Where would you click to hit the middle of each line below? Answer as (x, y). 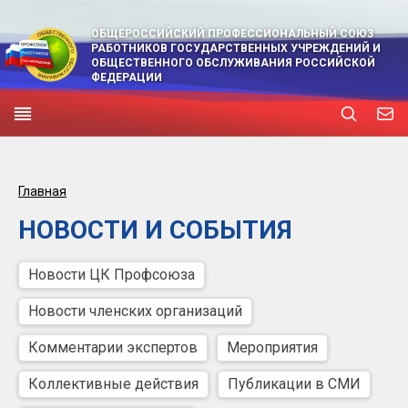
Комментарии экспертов (113, 347)
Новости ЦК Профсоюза (112, 275)
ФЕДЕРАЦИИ (127, 77)
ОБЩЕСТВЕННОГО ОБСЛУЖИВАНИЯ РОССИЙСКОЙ (233, 63)
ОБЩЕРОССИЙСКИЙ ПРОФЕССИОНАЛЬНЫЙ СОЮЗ (232, 34)
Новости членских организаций (135, 311)
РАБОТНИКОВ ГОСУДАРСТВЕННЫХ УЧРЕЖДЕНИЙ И (236, 48)
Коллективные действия (113, 384)
